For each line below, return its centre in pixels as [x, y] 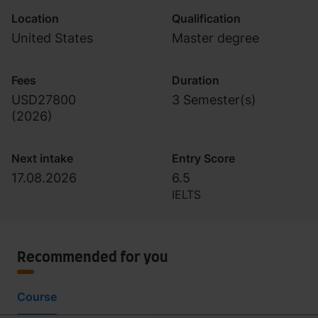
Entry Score [203, 158]
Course [37, 297]
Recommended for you [93, 258]
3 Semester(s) [214, 100]
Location [35, 18]
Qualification [206, 18]
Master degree [215, 38]
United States [52, 38]
